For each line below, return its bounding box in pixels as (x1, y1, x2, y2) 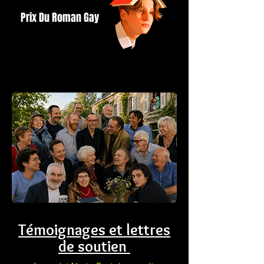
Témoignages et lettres (18, 220, 170, 239)
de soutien (58, 237, 130, 256)
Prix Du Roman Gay (21, 10, 99, 25)
